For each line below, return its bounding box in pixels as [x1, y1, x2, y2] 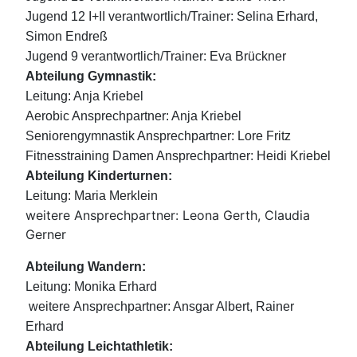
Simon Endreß [25, 29, 108, 44]
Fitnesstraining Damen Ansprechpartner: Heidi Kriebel [25, 149, 331, 163]
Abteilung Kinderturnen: [25, 169, 172, 183]
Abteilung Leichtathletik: [25, 339, 173, 354]
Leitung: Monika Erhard [25, 280, 157, 294]
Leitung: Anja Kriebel [25, 89, 143, 104]
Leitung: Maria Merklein [25, 189, 158, 203]
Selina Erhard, [237, 10, 318, 24]
